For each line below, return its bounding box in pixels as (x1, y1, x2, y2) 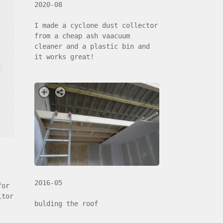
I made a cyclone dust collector (34, 21, 158, 29)
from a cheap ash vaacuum (34, 31, 130, 40)
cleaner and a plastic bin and (34, 42, 150, 50)
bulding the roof (34, 199, 99, 208)
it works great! (34, 52, 95, 61)
